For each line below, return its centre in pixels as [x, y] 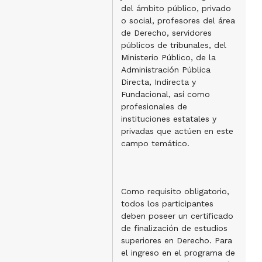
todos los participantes [167, 204]
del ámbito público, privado [176, 8]
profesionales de [154, 106]
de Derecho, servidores [166, 33]
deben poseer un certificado [177, 216]
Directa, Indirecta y [158, 82]
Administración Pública [166, 70]
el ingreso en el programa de [178, 253]
